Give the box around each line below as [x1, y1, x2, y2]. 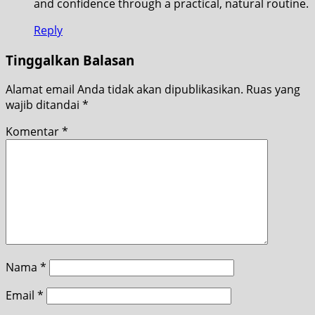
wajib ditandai [6, 97, 82, 113]
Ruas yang [246, 82, 300, 98]
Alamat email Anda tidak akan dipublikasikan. [6, 82, 243, 98]
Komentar [6, 124, 62, 140]
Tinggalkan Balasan [6, 51, 134, 69]
